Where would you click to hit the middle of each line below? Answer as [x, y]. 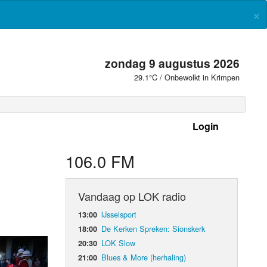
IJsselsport [119, 214]
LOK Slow [119, 243]
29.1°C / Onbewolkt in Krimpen [187, 77]
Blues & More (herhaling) [144, 257]
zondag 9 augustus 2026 [173, 63]
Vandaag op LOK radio [132, 196]
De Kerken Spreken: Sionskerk [153, 228]
